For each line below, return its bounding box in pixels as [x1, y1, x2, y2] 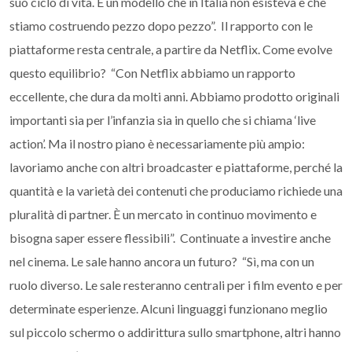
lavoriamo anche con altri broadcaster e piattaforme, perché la [9, 159, 343, 174]
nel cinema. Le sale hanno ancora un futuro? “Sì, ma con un [9, 254, 314, 269]
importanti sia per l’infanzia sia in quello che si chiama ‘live [9, 112, 316, 127]
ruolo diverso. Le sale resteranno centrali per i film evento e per [9, 277, 343, 292]
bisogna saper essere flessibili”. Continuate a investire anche [9, 230, 331, 245]
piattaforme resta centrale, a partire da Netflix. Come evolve [9, 42, 332, 57]
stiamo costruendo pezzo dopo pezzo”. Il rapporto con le [9, 18, 313, 33]
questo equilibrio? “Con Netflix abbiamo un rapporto [9, 65, 295, 80]
